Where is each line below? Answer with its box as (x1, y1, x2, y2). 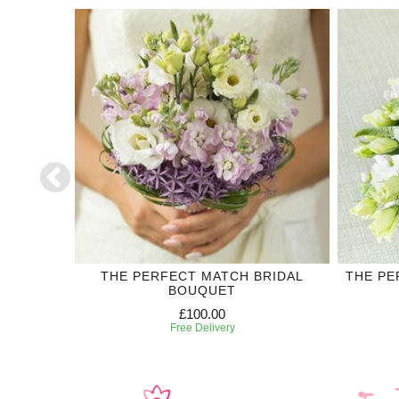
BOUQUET (168, 282, 236, 297)
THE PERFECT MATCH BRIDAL (101, 268, 304, 283)
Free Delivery (169, 321, 235, 334)
